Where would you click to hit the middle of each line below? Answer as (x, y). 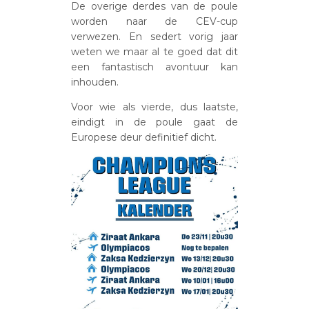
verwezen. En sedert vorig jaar (154, 36)
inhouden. (95, 82)
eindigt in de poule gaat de (154, 122)
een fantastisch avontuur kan (154, 67)
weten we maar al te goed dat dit (154, 51)
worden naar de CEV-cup (154, 21)
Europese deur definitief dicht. (144, 137)
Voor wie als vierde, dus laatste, (154, 107)
